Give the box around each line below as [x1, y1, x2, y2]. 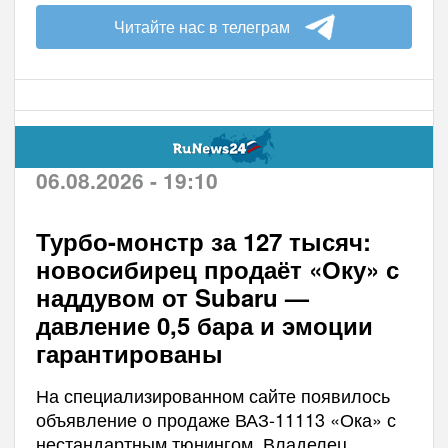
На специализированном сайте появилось [35, 381, 390, 408]
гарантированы [35, 335, 223, 370]
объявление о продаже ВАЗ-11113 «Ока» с [35, 405, 396, 432]
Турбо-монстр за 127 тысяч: [35, 223, 371, 258]
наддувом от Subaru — [35, 279, 309, 314]
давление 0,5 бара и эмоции [35, 307, 373, 342]
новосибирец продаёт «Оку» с [35, 251, 399, 286]
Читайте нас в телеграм [113, 14, 290, 38]
